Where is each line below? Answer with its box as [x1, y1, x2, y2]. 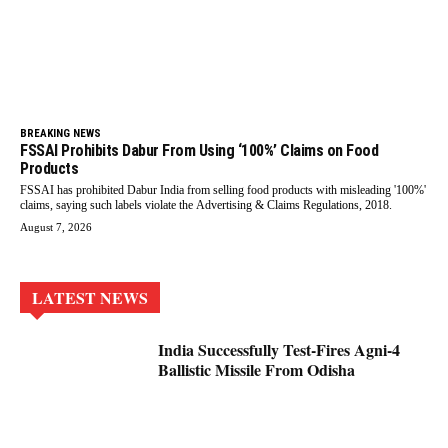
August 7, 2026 [20, 221, 92, 234]
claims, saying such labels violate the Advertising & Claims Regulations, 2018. [20, 198, 392, 213]
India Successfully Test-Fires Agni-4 [158, 338, 401, 362]
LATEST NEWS [32, 286, 148, 310]
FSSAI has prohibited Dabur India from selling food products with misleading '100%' [20, 183, 426, 198]
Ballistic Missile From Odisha [158, 358, 356, 382]
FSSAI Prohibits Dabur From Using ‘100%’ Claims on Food [20, 141, 378, 161]
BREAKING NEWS [20, 127, 101, 141]
